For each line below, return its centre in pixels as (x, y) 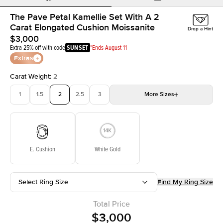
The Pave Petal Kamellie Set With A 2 (85, 17)
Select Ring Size (43, 182)
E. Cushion (42, 149)
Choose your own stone (151, 118)
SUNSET (78, 47)
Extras (24, 58)
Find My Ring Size (185, 182)
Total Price (111, 204)
